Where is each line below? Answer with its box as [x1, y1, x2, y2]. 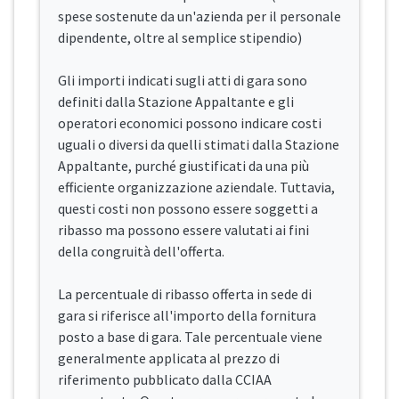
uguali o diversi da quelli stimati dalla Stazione [58, 135, 339, 154]
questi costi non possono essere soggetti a [58, 199, 318, 218]
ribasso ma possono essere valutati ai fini [58, 221, 309, 240]
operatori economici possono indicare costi [58, 114, 322, 133]
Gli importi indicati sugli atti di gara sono [58, 71, 307, 90]
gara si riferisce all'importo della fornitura [58, 306, 316, 325]
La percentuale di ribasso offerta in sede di [58, 285, 312, 304]
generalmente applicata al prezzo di [58, 349, 280, 368]
